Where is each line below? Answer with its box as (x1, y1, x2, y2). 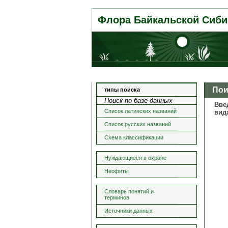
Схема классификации (104, 134, 163, 140)
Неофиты (104, 168, 129, 174)
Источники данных (104, 208, 153, 214)
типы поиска (104, 87, 140, 93)
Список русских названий (104, 121, 171, 127)
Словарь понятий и (104, 188, 154, 194)
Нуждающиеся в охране (104, 155, 166, 161)
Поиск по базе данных (104, 97, 173, 104)
